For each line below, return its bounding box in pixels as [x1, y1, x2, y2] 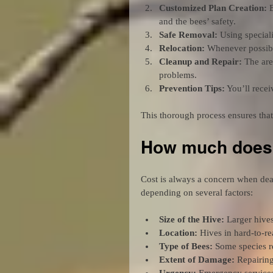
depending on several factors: [141, 187, 253, 197]
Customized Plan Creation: [159, 2, 267, 13]
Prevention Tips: [159, 83, 225, 93]
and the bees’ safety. [159, 16, 236, 26]
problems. [159, 69, 197, 80]
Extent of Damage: [159, 254, 235, 264]
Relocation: [159, 43, 205, 53]
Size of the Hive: [159, 214, 224, 224]
